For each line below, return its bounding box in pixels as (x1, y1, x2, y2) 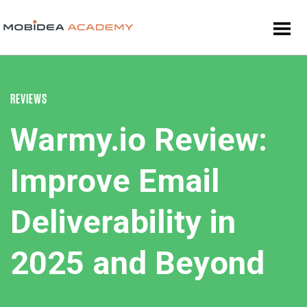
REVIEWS (10, 93, 47, 106)
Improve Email (10, 162, 220, 199)
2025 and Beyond (10, 244, 265, 282)
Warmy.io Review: (10, 121, 267, 158)
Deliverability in (10, 203, 236, 241)
